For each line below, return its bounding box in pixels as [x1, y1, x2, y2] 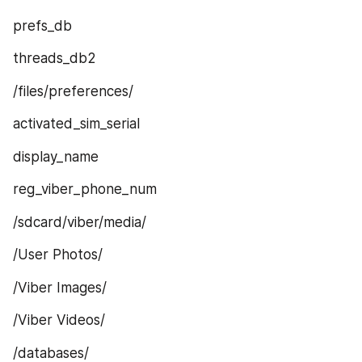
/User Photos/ [13, 246, 103, 263]
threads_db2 [13, 50, 96, 67]
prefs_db [13, 17, 72, 34]
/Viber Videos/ [13, 312, 105, 329]
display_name [13, 148, 99, 165]
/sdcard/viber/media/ [13, 213, 146, 230]
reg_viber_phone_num [13, 181, 157, 198]
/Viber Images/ [13, 279, 107, 296]
